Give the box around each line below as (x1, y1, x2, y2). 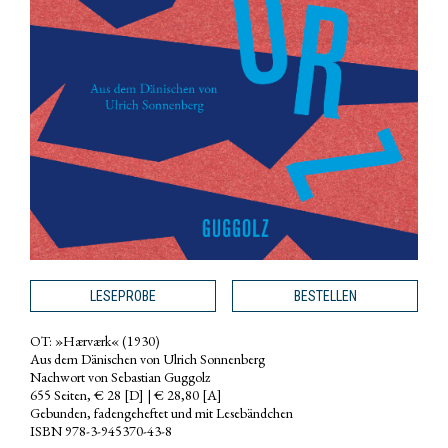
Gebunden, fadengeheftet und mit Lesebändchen (30, 404, 293, 423)
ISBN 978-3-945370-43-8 (30, 422, 172, 441)
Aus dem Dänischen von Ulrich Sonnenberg (30, 350, 265, 369)
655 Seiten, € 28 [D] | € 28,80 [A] (30, 386, 222, 405)
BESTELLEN (293, 288, 357, 305)
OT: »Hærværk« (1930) (30, 332, 160, 351)
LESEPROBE (90, 288, 156, 305)
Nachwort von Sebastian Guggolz (30, 368, 210, 387)
